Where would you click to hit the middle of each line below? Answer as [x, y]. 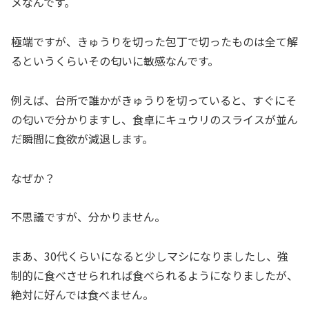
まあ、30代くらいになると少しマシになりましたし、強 [150, 256]
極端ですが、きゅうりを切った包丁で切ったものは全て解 [154, 41]
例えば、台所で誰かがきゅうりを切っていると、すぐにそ [154, 100]
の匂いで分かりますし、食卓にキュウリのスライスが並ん [154, 119]
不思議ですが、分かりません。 [88, 217]
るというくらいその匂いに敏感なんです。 [115, 60]
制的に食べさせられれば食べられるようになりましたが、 [154, 276]
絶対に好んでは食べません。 [82, 295]
